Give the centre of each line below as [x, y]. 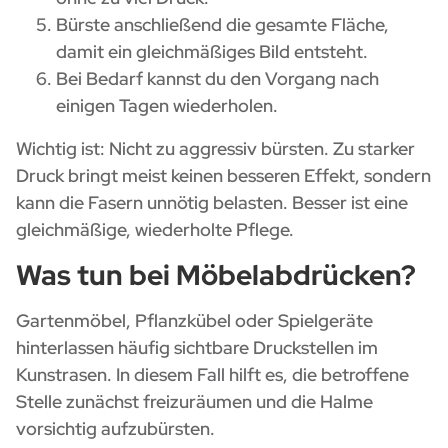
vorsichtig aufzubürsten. [115, 428]
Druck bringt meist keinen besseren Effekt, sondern [223, 175]
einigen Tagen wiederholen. [167, 105]
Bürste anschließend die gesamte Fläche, [222, 24]
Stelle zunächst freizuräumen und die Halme [194, 401]
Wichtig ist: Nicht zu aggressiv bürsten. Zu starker [215, 148]
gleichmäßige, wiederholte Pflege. [155, 229]
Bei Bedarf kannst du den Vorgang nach [217, 78]
